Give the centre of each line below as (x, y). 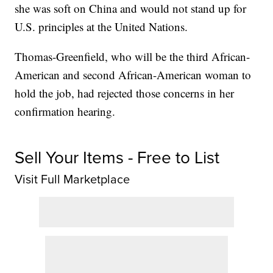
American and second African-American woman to (133, 75)
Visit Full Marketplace (73, 179)
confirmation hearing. (65, 112)
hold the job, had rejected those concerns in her (125, 93)
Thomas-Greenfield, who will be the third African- (133, 57)
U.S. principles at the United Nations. (101, 27)
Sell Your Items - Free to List (117, 158)
